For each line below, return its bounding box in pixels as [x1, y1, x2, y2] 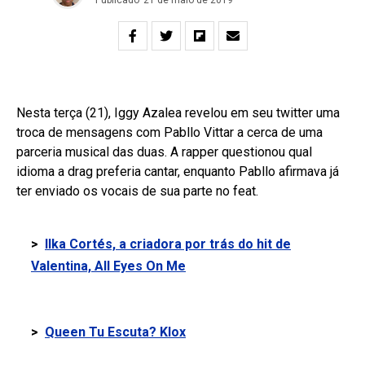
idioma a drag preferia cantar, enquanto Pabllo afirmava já [16, 164, 339, 179]
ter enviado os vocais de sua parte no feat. [16, 183, 258, 199]
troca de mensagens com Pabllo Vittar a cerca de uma [16, 125, 323, 140]
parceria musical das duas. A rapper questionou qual [16, 144, 312, 160]
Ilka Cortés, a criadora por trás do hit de [45, 236, 291, 252]
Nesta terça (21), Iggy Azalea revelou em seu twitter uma [16, 105, 340, 121]
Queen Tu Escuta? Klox [45, 324, 186, 340]
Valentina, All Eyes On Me [31, 258, 186, 274]
